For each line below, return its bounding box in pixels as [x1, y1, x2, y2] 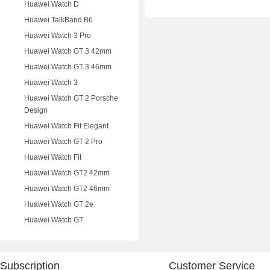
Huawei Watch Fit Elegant [24, 122, 108, 130]
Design [24, 106, 48, 115]
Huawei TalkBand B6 [24, 16, 93, 24]
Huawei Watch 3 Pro [24, 31, 91, 40]
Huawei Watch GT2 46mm [24, 184, 110, 193]
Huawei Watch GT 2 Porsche [24, 94, 118, 102]
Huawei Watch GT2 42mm [24, 169, 110, 177]
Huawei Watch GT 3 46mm [24, 63, 111, 71]
